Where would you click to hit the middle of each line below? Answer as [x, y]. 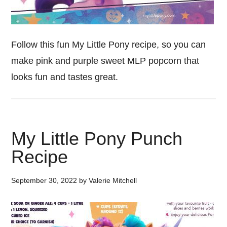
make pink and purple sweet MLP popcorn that [105, 61]
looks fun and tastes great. [66, 77]
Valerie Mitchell [113, 180]
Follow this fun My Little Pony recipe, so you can [109, 45]
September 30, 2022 [44, 180]
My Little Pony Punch [97, 139]
